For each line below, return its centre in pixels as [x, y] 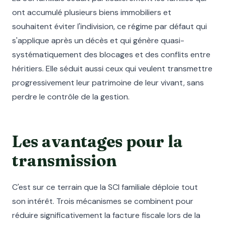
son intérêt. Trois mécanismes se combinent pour [103, 201]
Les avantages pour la [97, 141]
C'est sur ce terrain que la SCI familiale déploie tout [105, 187]
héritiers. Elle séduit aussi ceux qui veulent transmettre [112, 69]
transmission [64, 160]
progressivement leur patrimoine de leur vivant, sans [108, 83]
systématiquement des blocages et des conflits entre [111, 54]
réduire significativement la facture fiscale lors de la [106, 215]
